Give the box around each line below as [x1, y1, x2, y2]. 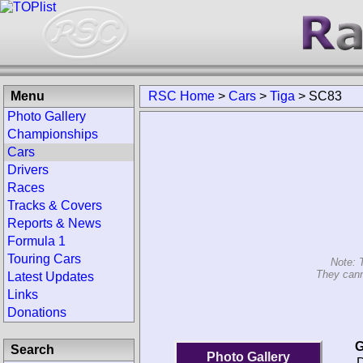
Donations [7, 305, 66, 319]
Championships [7, 127, 98, 141]
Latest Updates [7, 270, 94, 284]
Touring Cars [7, 252, 81, 266]
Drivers [7, 163, 49, 177]
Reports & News [7, 216, 101, 230]
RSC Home [148, 89, 215, 103]
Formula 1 [7, 234, 66, 248]
